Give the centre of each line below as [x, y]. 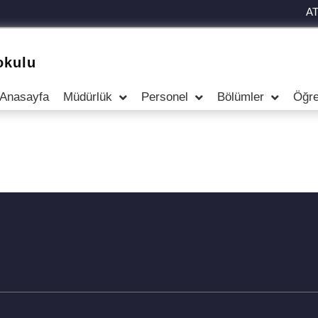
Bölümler [241, 97]
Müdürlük [88, 97]
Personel [165, 97]
